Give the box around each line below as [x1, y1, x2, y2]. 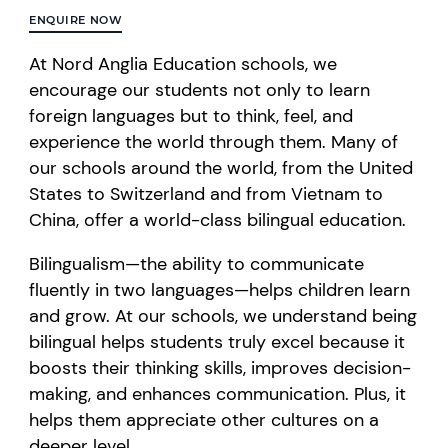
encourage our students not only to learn [29, 77, 371, 102]
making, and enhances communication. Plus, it [29, 381, 407, 406]
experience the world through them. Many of [29, 129, 399, 154]
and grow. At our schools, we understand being [29, 303, 418, 328]
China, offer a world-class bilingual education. [29, 207, 407, 232]
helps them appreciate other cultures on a [29, 407, 380, 432]
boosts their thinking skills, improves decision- [29, 355, 412, 380]
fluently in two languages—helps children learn [29, 277, 411, 302]
